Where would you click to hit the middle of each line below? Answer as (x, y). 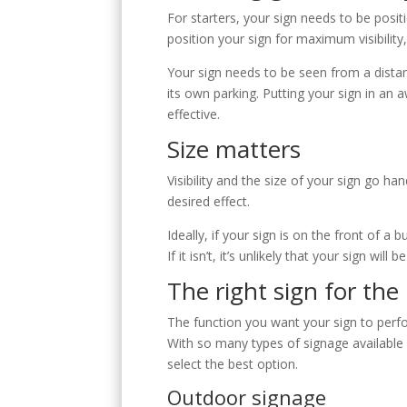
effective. (196, 114)
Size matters (234, 149)
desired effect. (211, 201)
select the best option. (235, 363)
